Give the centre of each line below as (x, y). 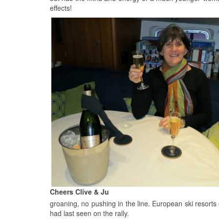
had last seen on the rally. (89, 213)
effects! (61, 8)
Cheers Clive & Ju (79, 191)
